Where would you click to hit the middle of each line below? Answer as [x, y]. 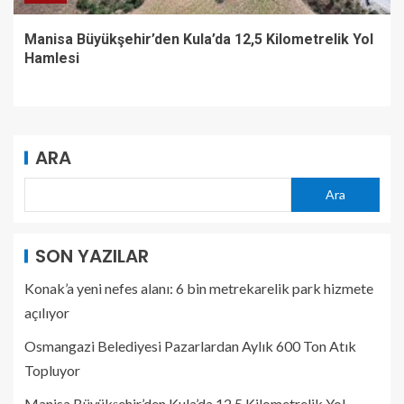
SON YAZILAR [92, 256]
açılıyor [47, 312]
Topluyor [52, 370]
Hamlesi [52, 58]
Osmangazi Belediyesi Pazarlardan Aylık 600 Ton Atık [190, 345]
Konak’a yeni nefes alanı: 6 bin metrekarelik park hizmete [199, 288]
